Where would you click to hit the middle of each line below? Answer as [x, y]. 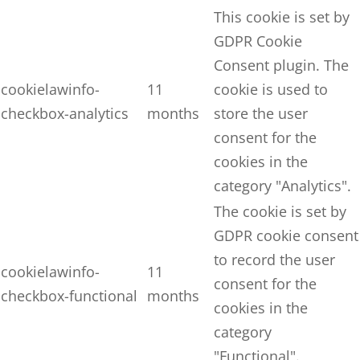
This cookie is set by [282, 17]
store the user [261, 113]
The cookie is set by [280, 211]
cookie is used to [271, 89]
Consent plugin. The [281, 65]
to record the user [274, 260]
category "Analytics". [282, 186]
